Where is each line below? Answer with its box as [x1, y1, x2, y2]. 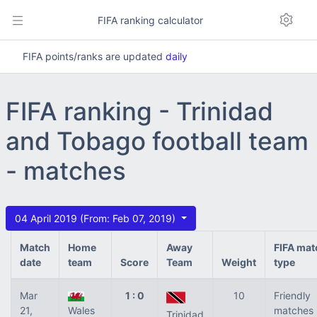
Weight [221, 256, 256, 268]
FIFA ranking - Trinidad [6, 96, 273, 126]
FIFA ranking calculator [94, 13, 203, 26]
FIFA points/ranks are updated [23, 50, 166, 62]
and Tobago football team [6, 126, 309, 156]
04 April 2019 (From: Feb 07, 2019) [15, 212, 178, 224]
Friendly [274, 289, 311, 301]
